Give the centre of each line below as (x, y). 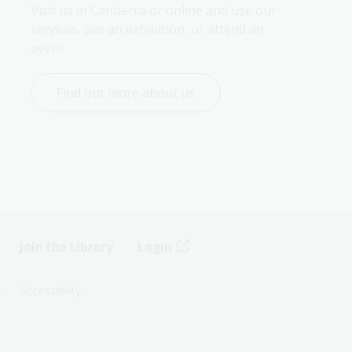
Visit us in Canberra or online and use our (154, 10)
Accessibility (50, 290)
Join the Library (66, 247)
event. (48, 48)
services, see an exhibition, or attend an (147, 29)
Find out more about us (126, 93)
